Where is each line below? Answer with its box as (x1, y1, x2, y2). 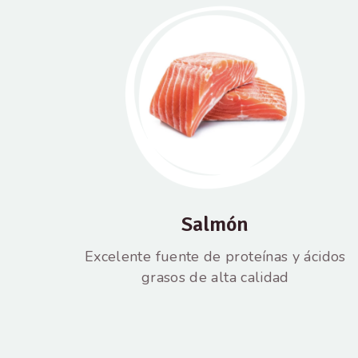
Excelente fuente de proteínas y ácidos (84, 246, 346, 266)
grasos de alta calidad (141, 267, 289, 287)
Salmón (181, 211, 249, 237)
